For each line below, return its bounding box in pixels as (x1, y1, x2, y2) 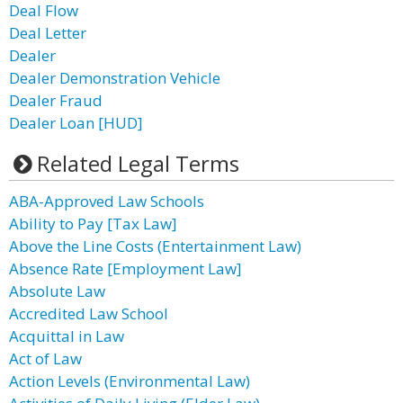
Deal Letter (9, 22, 86, 43)
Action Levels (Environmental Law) (9, 371, 250, 391)
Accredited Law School (9, 303, 168, 324)
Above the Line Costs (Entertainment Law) (9, 236, 301, 256)
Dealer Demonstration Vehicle (9, 67, 220, 88)
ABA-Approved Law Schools (9, 191, 204, 211)
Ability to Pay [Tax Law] (9, 213, 177, 234)
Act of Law (9, 348, 82, 369)
